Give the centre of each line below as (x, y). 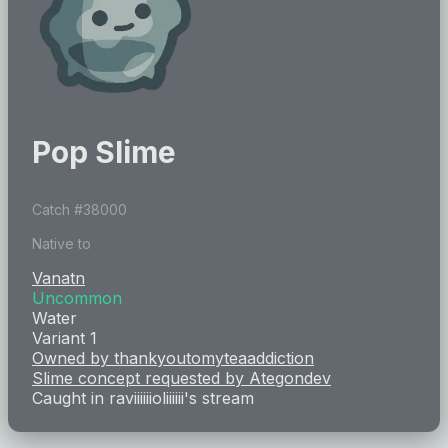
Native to (61, 244)
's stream (219, 398)
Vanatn (58, 278)
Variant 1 (64, 338)
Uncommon (77, 298)
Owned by (73, 358)
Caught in (70, 398)
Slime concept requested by (140, 378)
